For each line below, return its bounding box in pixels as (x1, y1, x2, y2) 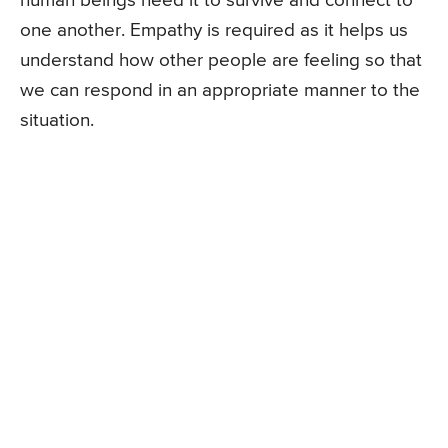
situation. (20, 110, 94, 130)
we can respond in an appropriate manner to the (20, 80, 420, 100)
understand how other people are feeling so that (20, 50, 422, 70)
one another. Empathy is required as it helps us (20, 20, 408, 40)
